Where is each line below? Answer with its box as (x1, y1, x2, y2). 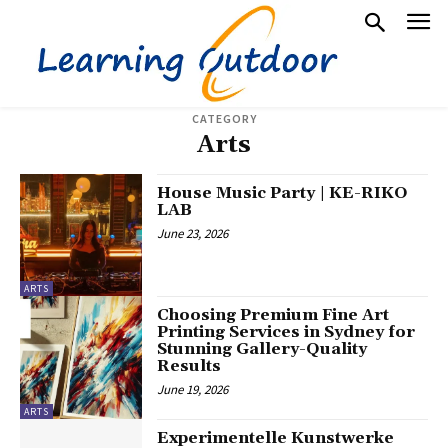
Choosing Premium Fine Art (157, 305, 390, 326)
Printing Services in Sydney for (157, 322, 416, 343)
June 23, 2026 (157, 224, 229, 242)
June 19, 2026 (157, 381, 229, 399)
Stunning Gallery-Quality (157, 339, 368, 360)
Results (157, 356, 222, 377)
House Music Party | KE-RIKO (157, 182, 409, 203)
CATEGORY (191, 110, 257, 126)
